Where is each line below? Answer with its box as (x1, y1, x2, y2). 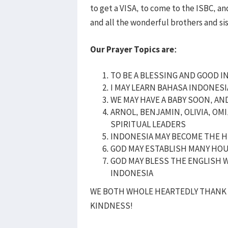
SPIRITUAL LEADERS (110, 118, 186, 130)
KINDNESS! (90, 199, 133, 211)
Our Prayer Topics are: (90, 43, 179, 55)
